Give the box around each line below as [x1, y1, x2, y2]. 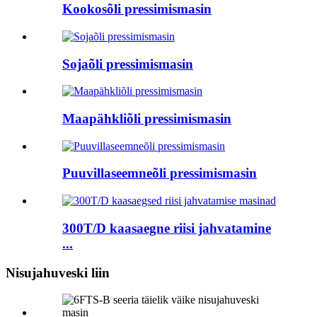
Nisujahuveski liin [6, 265, 110, 280]
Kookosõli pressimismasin [62, 1, 212, 17]
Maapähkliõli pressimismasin [62, 110, 231, 126]
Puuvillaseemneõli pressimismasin [62, 166, 257, 181]
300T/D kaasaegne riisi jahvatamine [62, 220, 271, 236]
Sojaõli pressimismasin [62, 56, 193, 71]
